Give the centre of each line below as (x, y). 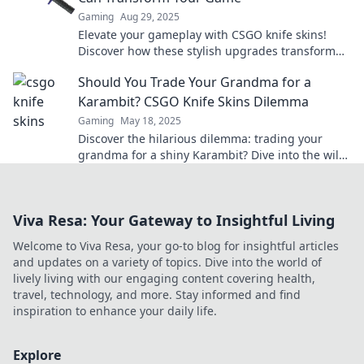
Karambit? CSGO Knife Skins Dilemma (193, 102)
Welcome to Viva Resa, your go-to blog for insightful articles (176, 246)
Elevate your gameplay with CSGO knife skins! (202, 35)
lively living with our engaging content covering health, (164, 278)
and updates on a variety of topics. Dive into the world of (167, 262)
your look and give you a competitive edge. (195, 67)
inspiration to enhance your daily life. (115, 311)
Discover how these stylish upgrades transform (207, 51)
